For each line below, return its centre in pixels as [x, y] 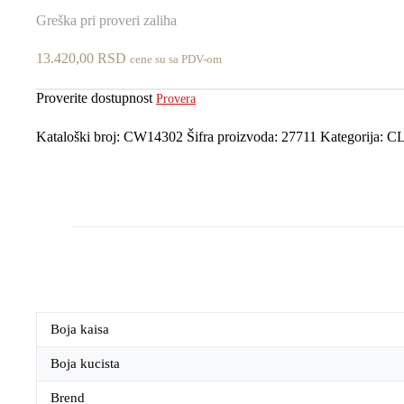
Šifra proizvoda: [234, 136]
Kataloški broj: [80, 136]
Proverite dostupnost [96, 97]
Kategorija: [353, 136]
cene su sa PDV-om [176, 59]
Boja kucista [85, 364]
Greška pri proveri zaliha [106, 20]
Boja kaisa [80, 330]
